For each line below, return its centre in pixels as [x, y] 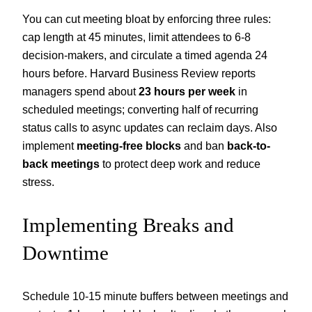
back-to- [249, 146]
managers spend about [80, 92]
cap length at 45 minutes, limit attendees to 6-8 [136, 37]
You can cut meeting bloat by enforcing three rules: [147, 19]
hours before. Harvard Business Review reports [139, 73]
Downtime [65, 253]
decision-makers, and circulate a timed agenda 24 [145, 55]
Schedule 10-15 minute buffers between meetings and [155, 296]
